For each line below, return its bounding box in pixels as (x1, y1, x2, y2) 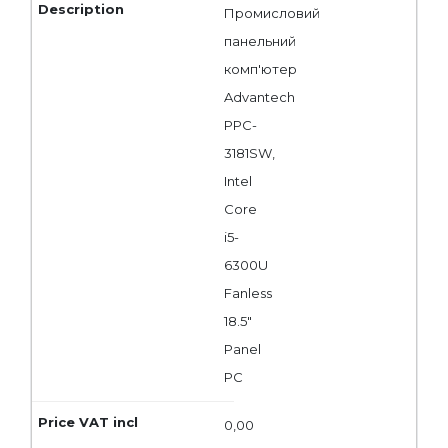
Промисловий (224, 4, 320, 21)
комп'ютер (224, 60, 297, 77)
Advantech (224, 88, 295, 105)
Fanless (224, 284, 272, 301)
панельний (224, 32, 296, 49)
